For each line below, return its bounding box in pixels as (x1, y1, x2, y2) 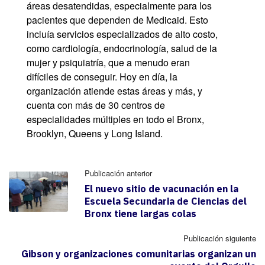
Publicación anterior (85, 167, 152, 179)
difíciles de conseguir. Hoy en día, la (27, 70, 177, 84)
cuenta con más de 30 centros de (27, 98, 165, 112)
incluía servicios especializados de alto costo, (27, 27, 218, 41)
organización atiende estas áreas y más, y (27, 84, 202, 98)
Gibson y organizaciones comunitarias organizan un (21, 248, 256, 260)
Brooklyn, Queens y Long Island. (27, 127, 163, 141)
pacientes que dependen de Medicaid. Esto (27, 13, 208, 27)
